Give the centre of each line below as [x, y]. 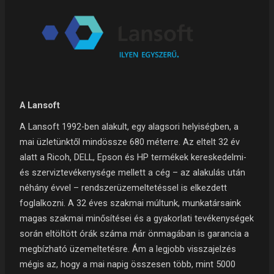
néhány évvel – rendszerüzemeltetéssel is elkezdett [124, 187]
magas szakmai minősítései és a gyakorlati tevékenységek [137, 218]
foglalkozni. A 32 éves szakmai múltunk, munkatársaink [131, 203]
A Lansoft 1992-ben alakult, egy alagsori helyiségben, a [129, 126]
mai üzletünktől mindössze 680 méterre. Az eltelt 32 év [130, 142]
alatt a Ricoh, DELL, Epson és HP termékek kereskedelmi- [133, 157]
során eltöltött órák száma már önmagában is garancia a [135, 233]
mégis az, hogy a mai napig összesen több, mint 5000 [128, 264]
